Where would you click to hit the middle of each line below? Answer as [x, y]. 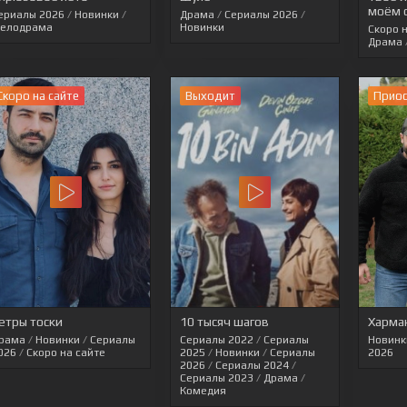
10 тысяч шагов [224, 321]
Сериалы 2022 [216, 339]
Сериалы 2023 [216, 377]
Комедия [203, 390]
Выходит [210, 96]
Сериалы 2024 [252, 365]
